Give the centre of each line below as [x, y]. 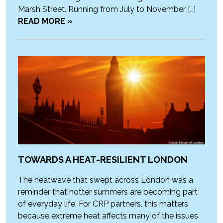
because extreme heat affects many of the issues [108, 216]
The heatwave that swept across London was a [106, 180]
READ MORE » [45, 21]
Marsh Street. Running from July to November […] [107, 9]
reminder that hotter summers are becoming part [108, 192]
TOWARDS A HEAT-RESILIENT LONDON [103, 159]
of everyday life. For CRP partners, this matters [103, 204]
